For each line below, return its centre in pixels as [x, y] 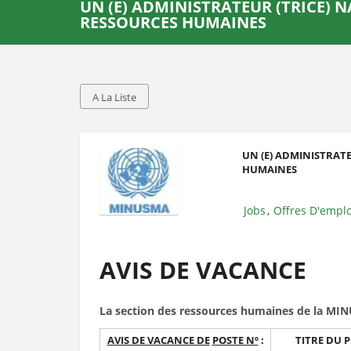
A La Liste [114, 97]
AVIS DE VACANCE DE [158, 340]
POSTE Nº [235, 340]
